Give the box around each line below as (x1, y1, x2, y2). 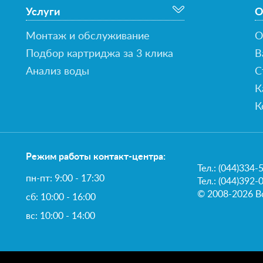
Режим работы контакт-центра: (25, 152, 166, 162)
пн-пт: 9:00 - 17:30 (25, 174, 104, 184)
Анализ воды (25, 66, 89, 77)
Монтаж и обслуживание (25, 31, 150, 42)
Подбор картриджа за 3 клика (25, 49, 173, 60)
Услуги (25, 7, 60, 18)
